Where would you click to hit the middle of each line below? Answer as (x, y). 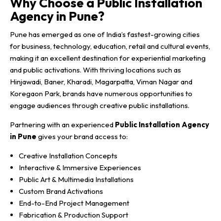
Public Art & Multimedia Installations (76, 179)
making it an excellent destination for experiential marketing (108, 58)
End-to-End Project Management (74, 203)
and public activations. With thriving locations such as (95, 70)
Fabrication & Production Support (74, 215)
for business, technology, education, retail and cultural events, (110, 46)
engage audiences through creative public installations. (100, 105)
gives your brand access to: (82, 136)
